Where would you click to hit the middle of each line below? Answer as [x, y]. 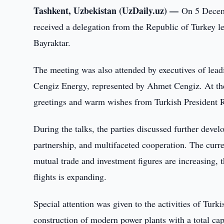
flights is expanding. [70, 176]
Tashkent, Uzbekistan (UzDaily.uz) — [108, 10]
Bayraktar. [52, 42]
